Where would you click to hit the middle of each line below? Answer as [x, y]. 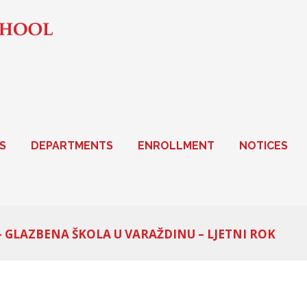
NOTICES [263, 146]
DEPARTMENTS [72, 146]
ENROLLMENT [176, 146]
